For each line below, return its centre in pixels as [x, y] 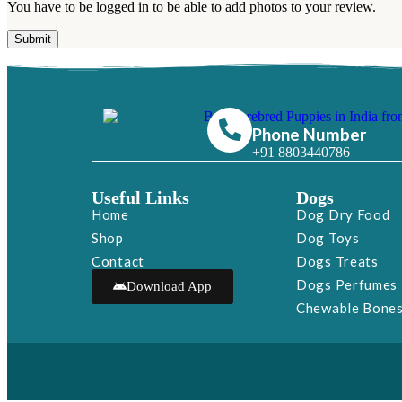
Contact [118, 261]
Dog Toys [328, 237]
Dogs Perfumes [347, 284]
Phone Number [310, 134]
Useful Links [140, 197]
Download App [169, 286]
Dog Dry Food [343, 214]
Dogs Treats [337, 261]
